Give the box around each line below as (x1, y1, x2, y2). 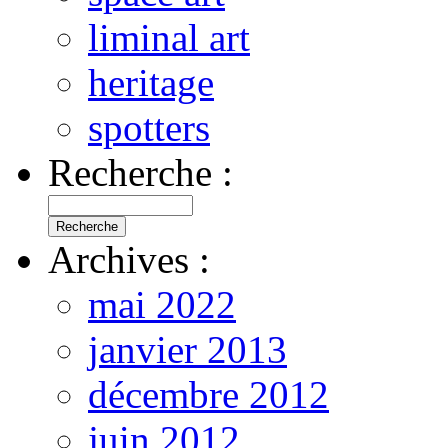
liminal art (88, 15, 250, 59)
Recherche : (48, 150, 233, 194)
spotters (88, 105, 210, 149)
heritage (88, 60, 214, 104)
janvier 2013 (88, 327, 287, 371)
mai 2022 (88, 282, 236, 326)
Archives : (48, 237, 210, 281)
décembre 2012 (88, 372, 329, 416)
